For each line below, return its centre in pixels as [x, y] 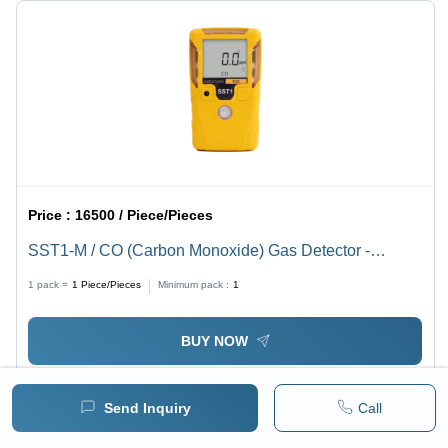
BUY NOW [214, 341]
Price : [52, 214]
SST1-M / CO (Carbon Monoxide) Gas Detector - [199, 250]
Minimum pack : [194, 284]
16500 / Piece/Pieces [144, 214]
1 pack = [48, 284]
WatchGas [65, 274]
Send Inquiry [147, 408]
